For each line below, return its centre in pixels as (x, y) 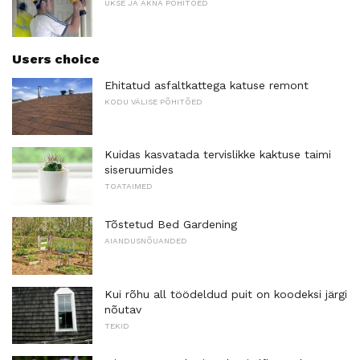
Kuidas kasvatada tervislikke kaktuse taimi (218, 155)
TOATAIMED (129, 186)
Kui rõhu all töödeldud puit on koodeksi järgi (226, 294)
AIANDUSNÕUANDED (146, 241)
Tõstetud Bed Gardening (171, 225)
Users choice (56, 59)
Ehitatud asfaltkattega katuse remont (207, 85)
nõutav (123, 309)
